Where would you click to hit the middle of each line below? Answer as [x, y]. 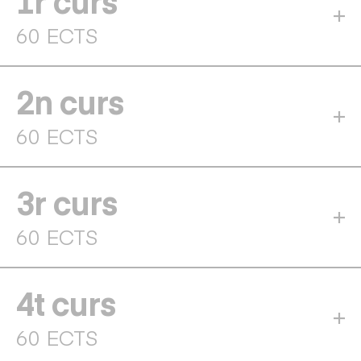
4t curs [66, 303]
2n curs [70, 101]
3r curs [66, 202]
